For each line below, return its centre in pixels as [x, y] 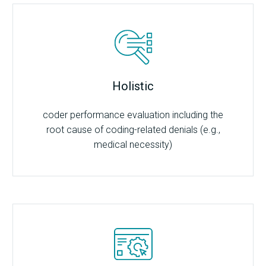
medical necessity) [133, 145]
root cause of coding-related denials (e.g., [133, 130]
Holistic [133, 86]
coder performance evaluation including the [133, 115]
